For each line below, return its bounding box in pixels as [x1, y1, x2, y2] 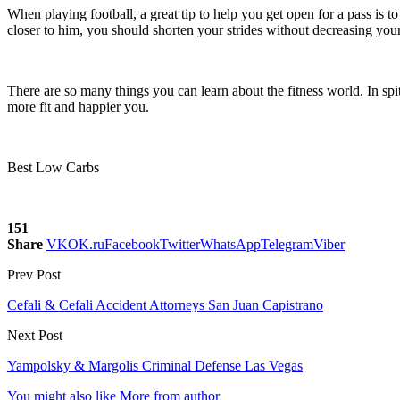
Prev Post [7, 266, 61, 282]
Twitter [160, 236, 200, 252]
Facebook [104, 236, 160, 252]
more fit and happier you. [7, 98, 149, 114]
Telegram [261, 236, 313, 252]
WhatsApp [200, 236, 261, 252]
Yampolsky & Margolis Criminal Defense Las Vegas [7, 357, 303, 373]
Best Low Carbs [7, 159, 99, 175]
